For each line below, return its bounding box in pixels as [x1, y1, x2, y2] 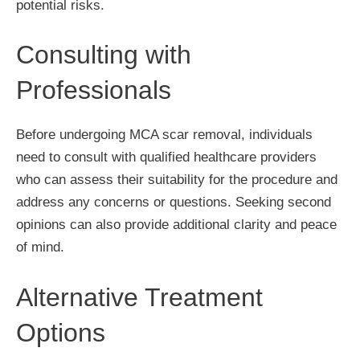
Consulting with [16, 40, 191, 69]
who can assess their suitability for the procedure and [16, 172, 337, 187]
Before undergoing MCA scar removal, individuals [16, 127, 313, 142]
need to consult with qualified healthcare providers [16, 149, 317, 165]
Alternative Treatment [16, 282, 263, 312]
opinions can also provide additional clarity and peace [16, 217, 337, 232]
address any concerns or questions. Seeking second [16, 194, 331, 210]
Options [16, 317, 105, 347]
